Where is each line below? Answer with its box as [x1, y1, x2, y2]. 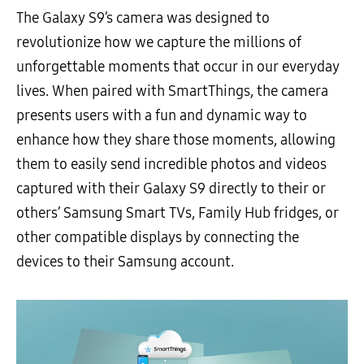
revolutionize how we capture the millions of [16, 33, 301, 52]
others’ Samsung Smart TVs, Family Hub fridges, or [16, 204, 339, 223]
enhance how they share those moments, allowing [16, 131, 336, 149]
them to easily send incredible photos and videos [16, 155, 327, 174]
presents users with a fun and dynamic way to [16, 106, 307, 125]
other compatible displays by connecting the [16, 228, 299, 247]
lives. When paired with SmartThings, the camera [16, 82, 328, 101]
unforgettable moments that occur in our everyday [16, 58, 340, 76]
